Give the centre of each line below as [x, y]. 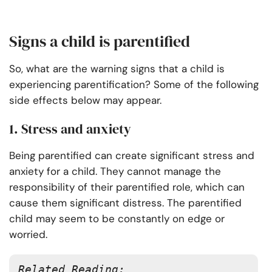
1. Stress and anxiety [70, 129]
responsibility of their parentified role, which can [127, 187]
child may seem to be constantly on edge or [117, 219]
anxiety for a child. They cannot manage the [115, 172]
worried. [30, 235]
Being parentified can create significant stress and [132, 156]
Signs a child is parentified [101, 42]
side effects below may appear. [85, 100]
